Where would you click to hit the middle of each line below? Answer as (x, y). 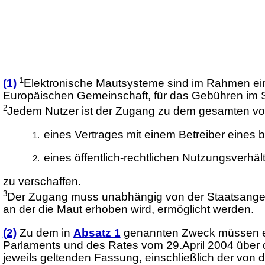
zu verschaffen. (42, 182)
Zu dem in (46, 232)
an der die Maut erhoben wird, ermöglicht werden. (128, 209)
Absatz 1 (97, 232)
